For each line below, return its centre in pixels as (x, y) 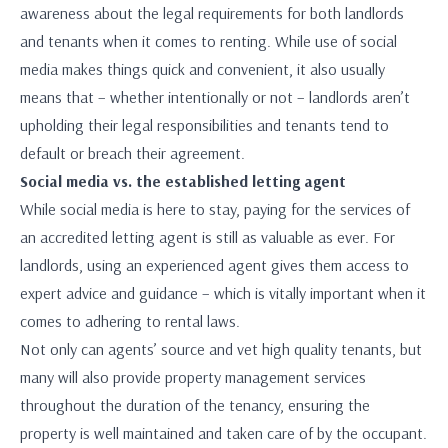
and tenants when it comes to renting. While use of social (208, 41)
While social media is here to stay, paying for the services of (215, 209)
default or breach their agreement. (132, 153)
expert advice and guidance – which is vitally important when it (223, 293)
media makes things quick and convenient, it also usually (202, 69)
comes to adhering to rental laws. (130, 321)
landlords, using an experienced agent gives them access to (214, 265)
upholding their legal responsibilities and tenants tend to (204, 125)
